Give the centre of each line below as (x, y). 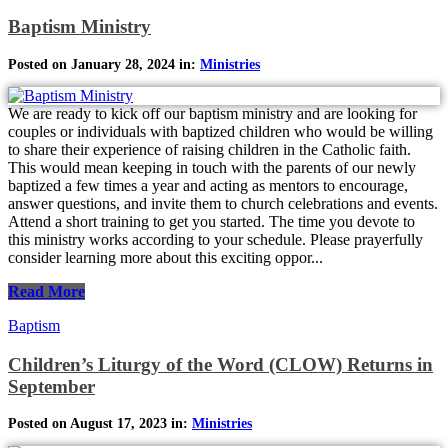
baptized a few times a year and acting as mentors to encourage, (208, 185)
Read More (46, 291)
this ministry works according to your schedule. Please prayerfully (215, 239)
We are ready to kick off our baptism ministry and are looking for (212, 113)
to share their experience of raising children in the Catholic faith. (209, 149)
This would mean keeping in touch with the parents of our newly (212, 167)
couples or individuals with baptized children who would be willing (220, 131)
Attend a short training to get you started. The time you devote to (211, 221)
